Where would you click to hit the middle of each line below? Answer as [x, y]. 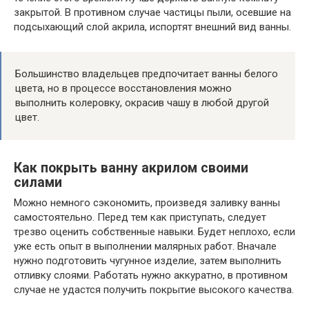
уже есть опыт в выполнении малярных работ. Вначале [145, 247]
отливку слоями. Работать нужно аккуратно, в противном [151, 276]
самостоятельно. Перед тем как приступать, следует [140, 218]
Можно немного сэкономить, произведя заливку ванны [147, 203]
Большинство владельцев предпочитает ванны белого [147, 74]
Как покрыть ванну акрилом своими [131, 168]
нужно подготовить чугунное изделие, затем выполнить [148, 261]
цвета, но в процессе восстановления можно [123, 89]
